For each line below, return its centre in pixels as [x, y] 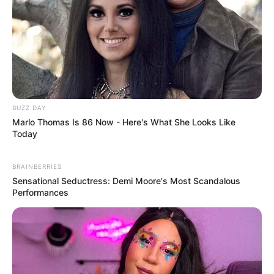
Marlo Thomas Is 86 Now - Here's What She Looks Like [124, 122]
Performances [40, 192]
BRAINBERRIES [37, 166]
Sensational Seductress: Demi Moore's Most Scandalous [126, 180]
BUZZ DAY [29, 107]
